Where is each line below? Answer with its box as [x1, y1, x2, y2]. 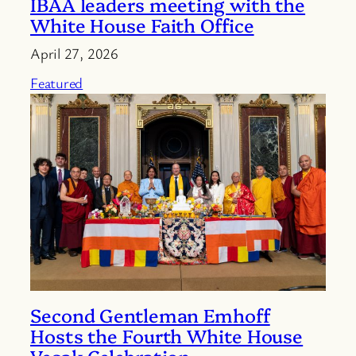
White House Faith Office [30, 11, 254, 37]
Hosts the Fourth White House [30, 322, 304, 348]
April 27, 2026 [30, 43, 118, 63]
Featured [30, 72, 83, 92]
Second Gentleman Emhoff [30, 301, 270, 327]
